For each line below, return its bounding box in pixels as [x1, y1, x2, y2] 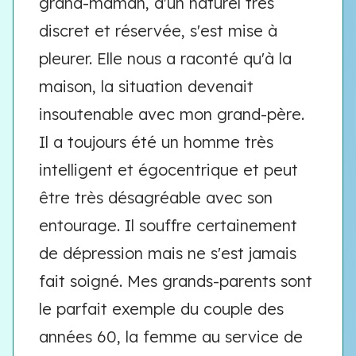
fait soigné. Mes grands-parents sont [39, 271, 312, 291]
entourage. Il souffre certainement [39, 215, 297, 235]
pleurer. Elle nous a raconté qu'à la [39, 48, 292, 68]
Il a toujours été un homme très [39, 132, 273, 152]
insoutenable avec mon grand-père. [39, 104, 304, 124]
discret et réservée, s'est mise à [39, 21, 277, 41]
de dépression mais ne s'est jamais [39, 243, 296, 263]
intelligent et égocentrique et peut [39, 160, 298, 180]
